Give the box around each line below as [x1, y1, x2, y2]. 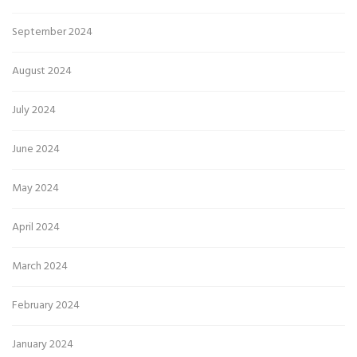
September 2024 [12, 22, 92, 41]
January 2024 [12, 335, 73, 354]
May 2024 [12, 178, 59, 198]
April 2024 [12, 218, 60, 237]
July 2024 [12, 100, 56, 120]
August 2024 [12, 61, 72, 80]
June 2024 [12, 139, 60, 159]
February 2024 [12, 296, 80, 315]
